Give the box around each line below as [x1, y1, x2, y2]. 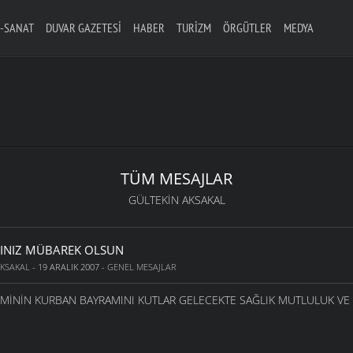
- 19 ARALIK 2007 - [30, 261, 108, 273]
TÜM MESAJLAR [121, 168, 233, 190]
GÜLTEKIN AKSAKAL [128, 192, 225, 208]
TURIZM [176, 20, 211, 35]
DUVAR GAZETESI [45, 20, 121, 35]
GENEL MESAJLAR [107, 261, 177, 273]
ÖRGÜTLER [222, 20, 272, 35]
